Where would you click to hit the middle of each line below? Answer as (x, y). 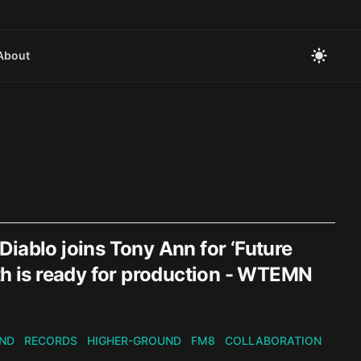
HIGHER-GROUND (134, 340)
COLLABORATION (273, 340)
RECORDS (51, 340)
